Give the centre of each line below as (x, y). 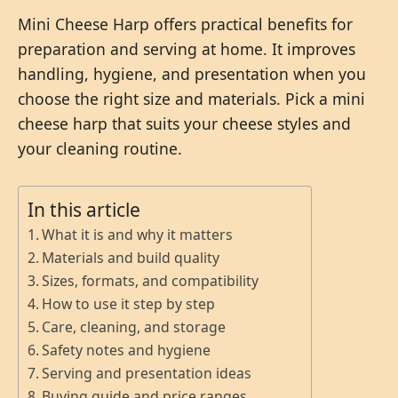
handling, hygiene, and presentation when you (192, 74)
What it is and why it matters (138, 235)
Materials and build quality (131, 258)
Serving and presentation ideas (147, 374)
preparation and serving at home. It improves (187, 49)
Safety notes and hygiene (127, 350)
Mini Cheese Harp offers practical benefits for (185, 24)
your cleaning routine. (100, 149)
